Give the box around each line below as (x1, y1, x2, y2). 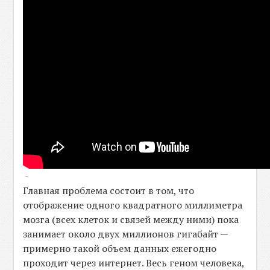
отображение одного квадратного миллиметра (23, 198, 243, 212)
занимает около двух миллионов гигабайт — (23, 227, 228, 240)
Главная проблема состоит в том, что (23, 184, 195, 197)
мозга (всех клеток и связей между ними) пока (23, 213, 239, 226)
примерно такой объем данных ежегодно (23, 242, 217, 255)
